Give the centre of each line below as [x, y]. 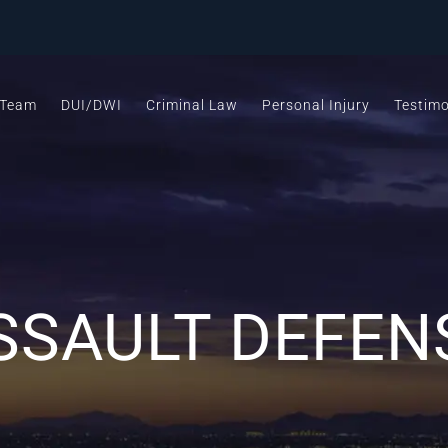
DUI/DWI [91, 105]
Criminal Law [192, 105]
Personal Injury [316, 105]
